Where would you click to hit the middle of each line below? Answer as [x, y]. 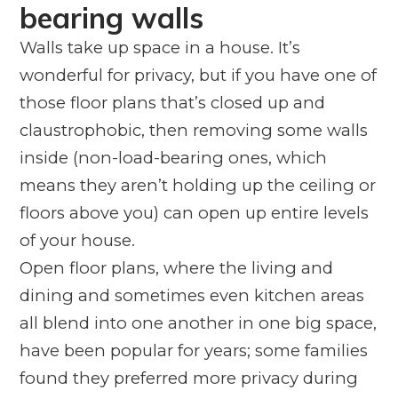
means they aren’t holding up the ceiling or [197, 185]
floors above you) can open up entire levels [194, 212]
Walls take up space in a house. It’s [159, 47]
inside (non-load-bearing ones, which [173, 157]
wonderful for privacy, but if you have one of [198, 75]
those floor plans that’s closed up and [172, 102]
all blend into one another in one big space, [198, 322]
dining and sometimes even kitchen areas [191, 295]
